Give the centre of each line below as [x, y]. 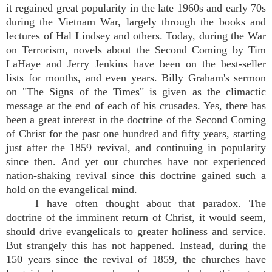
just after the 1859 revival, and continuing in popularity [136, 148]
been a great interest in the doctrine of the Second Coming [136, 120]
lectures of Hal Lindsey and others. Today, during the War [136, 36]
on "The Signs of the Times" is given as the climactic [136, 92]
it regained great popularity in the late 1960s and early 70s [136, 8]
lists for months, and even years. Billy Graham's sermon [136, 78]
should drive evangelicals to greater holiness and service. [136, 231]
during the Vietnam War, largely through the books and [136, 22]
